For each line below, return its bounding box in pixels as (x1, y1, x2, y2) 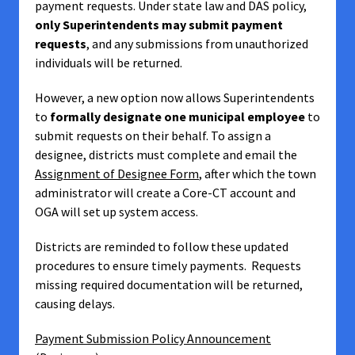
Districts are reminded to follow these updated (35, 239, 288, 254)
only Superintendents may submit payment (35, 17, 283, 32)
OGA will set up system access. (35, 204, 198, 219)
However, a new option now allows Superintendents (35, 90, 315, 105)
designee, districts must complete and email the (35, 147, 297, 162)
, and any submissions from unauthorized (86, 36, 308, 52)
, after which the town (199, 166, 316, 181)
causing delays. (35, 296, 115, 311)
